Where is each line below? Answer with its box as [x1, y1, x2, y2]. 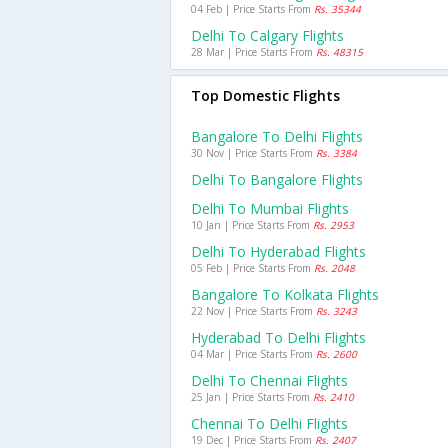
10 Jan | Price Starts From [191, 218, 313, 232]
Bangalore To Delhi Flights [191, 127, 363, 146]
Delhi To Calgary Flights [191, 26, 344, 45]
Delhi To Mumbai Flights [191, 199, 349, 218]
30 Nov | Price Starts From [191, 146, 316, 160]
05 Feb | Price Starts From [191, 261, 314, 275]
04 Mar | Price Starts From [191, 347, 316, 361]
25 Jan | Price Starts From [191, 390, 313, 404]
